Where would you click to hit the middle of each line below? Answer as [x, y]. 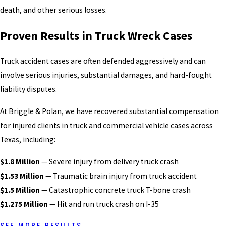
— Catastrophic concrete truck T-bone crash [115, 190]
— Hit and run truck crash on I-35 [103, 204]
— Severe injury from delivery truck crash [109, 161]
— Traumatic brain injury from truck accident [120, 176]
